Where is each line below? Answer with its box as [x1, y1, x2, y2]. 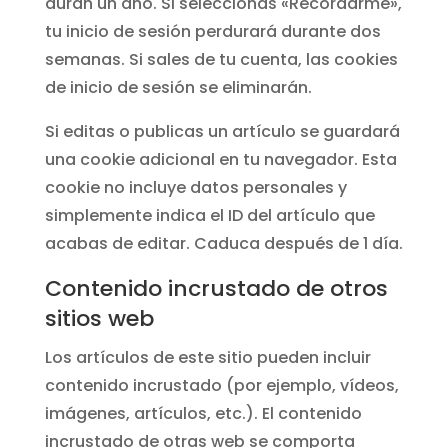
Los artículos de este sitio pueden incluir [44, 346, 371, 369]
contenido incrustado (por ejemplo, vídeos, [44, 374, 399, 397]
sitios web [44, 303, 154, 334]
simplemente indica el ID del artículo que [44, 204, 375, 227]
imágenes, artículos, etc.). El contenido [44, 402, 362, 425]
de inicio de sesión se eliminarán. [44, 76, 312, 99]
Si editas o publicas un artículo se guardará [44, 120, 400, 143]
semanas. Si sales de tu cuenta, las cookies [44, 48, 398, 71]
